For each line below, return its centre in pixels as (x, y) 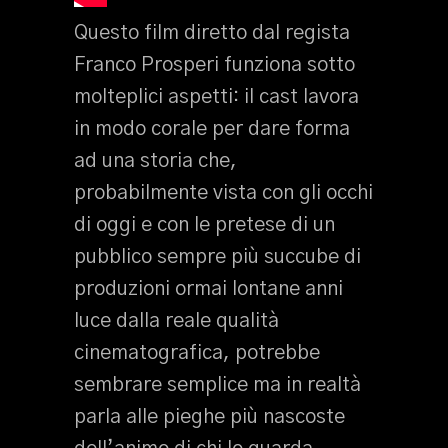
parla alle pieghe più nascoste (209, 417)
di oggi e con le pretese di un (204, 225)
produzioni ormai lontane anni (208, 289)
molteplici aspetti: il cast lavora (216, 97)
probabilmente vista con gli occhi (223, 193)
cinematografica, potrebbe (197, 353)
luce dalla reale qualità (176, 321)
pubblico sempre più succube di (217, 257)
